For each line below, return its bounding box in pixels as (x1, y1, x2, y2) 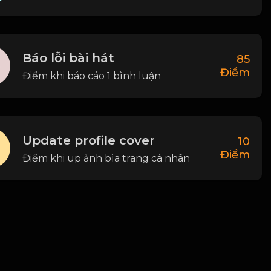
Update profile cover (22, 132, 155, 148)
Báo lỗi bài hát (22, 50, 114, 65)
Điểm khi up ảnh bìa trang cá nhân (22, 152, 190, 164)
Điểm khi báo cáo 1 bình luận (22, 70, 161, 82)
